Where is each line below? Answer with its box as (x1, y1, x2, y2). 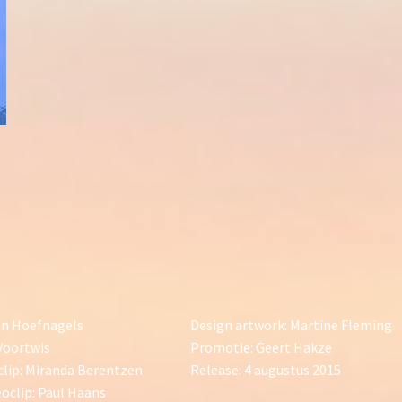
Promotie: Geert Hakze (190, 338, 332, 356)
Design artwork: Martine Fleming (190, 316, 392, 334)
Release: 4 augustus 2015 (190, 361, 341, 379)
